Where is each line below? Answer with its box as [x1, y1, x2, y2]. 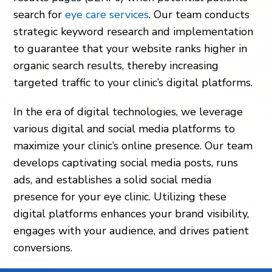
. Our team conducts [149, 7, 250, 22]
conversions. [13, 240, 73, 256]
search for [13, 7, 66, 22]
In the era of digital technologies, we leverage [13, 104, 243, 120]
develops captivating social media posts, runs [13, 155, 239, 171]
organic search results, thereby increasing [13, 58, 219, 73]
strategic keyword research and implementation [13, 24, 254, 39]
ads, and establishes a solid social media [13, 172, 212, 188]
